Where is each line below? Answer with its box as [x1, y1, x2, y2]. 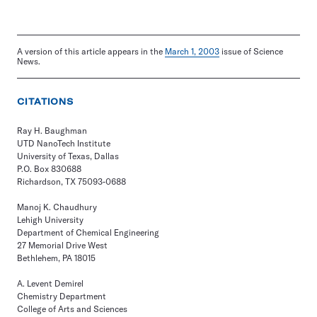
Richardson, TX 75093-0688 [17, 175, 126, 187]
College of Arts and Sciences [17, 303, 127, 314]
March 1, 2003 [165, 45, 219, 57]
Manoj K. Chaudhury [17, 201, 97, 212]
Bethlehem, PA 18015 [17, 252, 96, 263]
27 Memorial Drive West [17, 239, 108, 250]
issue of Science [219, 45, 283, 57]
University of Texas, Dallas [17, 150, 119, 161]
